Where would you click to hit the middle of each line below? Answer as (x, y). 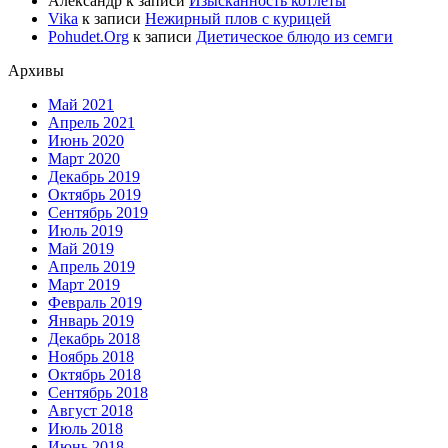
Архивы (36, 70)
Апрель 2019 (91, 266)
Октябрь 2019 (94, 194)
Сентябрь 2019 (98, 212)
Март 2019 (84, 284)
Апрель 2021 (91, 122)
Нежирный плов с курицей (238, 18)
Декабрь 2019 (94, 176)
